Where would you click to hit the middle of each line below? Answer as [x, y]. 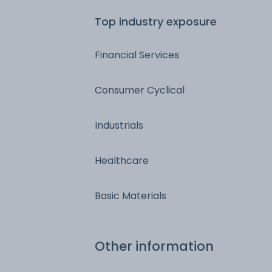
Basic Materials [131, 195]
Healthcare [122, 160]
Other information [154, 246]
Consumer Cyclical [140, 90]
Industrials [119, 125]
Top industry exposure [156, 21]
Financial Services [137, 55]
